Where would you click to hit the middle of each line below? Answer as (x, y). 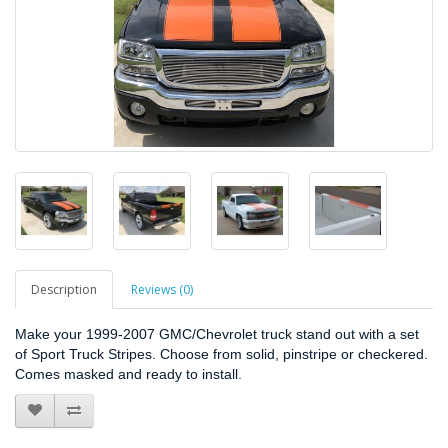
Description (64, 289)
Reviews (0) (162, 289)
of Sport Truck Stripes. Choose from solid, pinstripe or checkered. (221, 353)
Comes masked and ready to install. (128, 373)
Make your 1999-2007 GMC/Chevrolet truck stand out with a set (217, 333)
